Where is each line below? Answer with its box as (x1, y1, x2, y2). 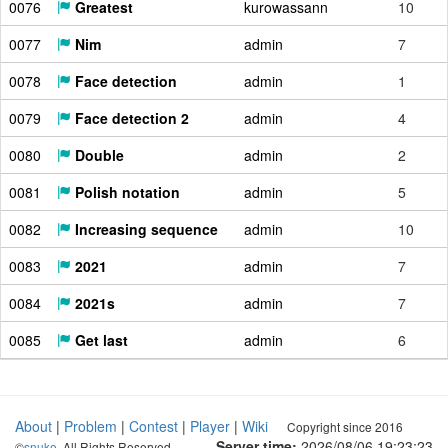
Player (190, 416, 230, 436)
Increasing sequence (71, 219, 218, 239)
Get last (71, 330, 128, 350)
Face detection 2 (71, 108, 189, 128)
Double (71, 145, 124, 165)
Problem (64, 416, 117, 436)
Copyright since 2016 (287, 418, 403, 435)
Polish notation (71, 182, 180, 202)
